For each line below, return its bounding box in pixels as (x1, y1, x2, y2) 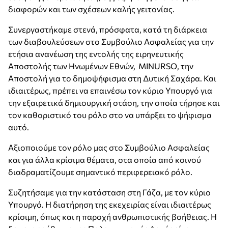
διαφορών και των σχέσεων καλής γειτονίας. (8, 4, 175, 14)
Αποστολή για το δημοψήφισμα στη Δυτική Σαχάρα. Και (8, 73, 216, 83)
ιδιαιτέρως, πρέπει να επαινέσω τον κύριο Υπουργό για (8, 85, 212, 95)
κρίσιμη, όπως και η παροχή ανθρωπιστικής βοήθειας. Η (8, 212, 217, 221)
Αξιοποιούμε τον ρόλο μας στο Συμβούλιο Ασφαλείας (8, 142, 210, 152)
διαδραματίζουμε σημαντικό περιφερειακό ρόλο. (8, 167, 192, 177)
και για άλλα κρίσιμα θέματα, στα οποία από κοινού (8, 155, 201, 164)
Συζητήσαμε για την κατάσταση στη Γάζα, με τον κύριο (8, 187, 211, 197)
